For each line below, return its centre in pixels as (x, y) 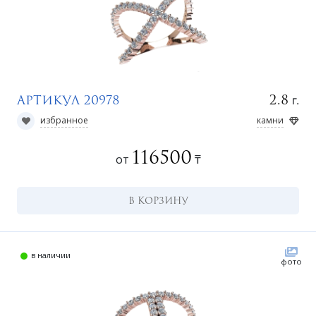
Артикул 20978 (68, 99)
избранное (64, 120)
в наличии (51, 255)
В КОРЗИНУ (158, 200)
